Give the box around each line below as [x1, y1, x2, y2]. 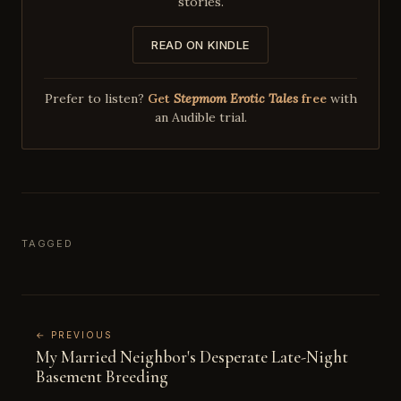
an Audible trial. [154, 108, 247, 125]
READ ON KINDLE [151, 37, 250, 52]
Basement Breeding [36, 365, 168, 387]
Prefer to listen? [44, 90, 148, 107]
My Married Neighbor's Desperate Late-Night [36, 346, 348, 367]
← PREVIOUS [36, 328, 113, 340]
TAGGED [21, 236, 73, 250]
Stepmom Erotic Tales [173, 90, 298, 107]
